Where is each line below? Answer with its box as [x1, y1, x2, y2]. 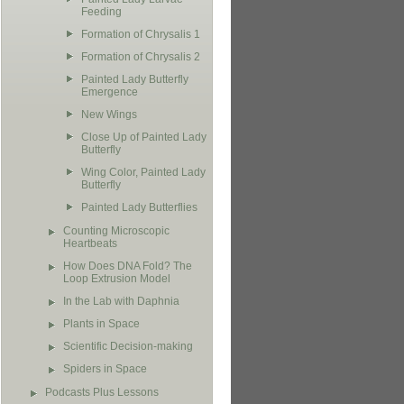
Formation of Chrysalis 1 [81, 28, 200, 41]
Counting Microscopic [63, 225, 170, 237]
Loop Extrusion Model [63, 272, 170, 285]
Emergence [81, 86, 138, 98]
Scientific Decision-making [63, 340, 193, 353]
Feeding [81, 5, 122, 18]
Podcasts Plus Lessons [45, 386, 159, 399]
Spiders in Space [63, 363, 147, 375]
